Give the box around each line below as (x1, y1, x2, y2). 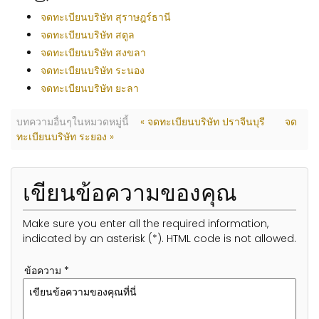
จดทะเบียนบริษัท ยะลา (41, 81, 139, 95)
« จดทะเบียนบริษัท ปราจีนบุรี (140, 115, 265, 129)
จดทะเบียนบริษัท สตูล (41, 28, 135, 42)
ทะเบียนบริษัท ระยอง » (16, 130, 114, 144)
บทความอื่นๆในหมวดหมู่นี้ (16, 115, 129, 129)
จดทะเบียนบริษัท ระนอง (41, 63, 145, 78)
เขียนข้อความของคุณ (23, 179, 237, 206)
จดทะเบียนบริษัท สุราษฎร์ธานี (41, 10, 171, 24)
